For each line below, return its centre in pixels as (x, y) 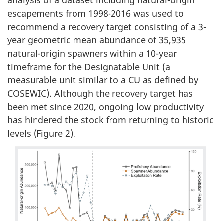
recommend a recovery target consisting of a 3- (107, 27)
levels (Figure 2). (41, 133)
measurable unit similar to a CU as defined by (103, 80)
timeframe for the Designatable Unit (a (89, 67)
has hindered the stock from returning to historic (110, 120)
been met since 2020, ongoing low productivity (106, 107)
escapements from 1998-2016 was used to (95, 14)
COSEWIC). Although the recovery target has (100, 93)
